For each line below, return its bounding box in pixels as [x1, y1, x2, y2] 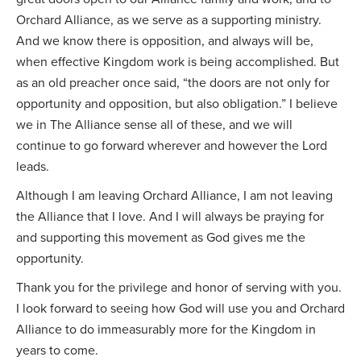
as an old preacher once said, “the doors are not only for [16, 73, 330, 92]
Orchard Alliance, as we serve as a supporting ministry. [16, 10, 322, 29]
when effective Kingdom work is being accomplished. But [16, 52, 339, 71]
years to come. [16, 341, 98, 359]
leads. [16, 157, 49, 176]
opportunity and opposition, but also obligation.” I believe [16, 94, 338, 113]
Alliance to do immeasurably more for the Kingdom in [16, 320, 316, 338]
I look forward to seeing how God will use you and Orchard [16, 299, 345, 317]
